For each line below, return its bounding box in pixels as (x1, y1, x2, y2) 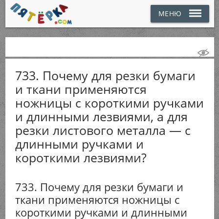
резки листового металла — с (15, 122, 191, 138)
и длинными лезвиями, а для (15, 108, 188, 125)
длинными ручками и (15, 135, 144, 152)
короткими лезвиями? (15, 149, 147, 166)
